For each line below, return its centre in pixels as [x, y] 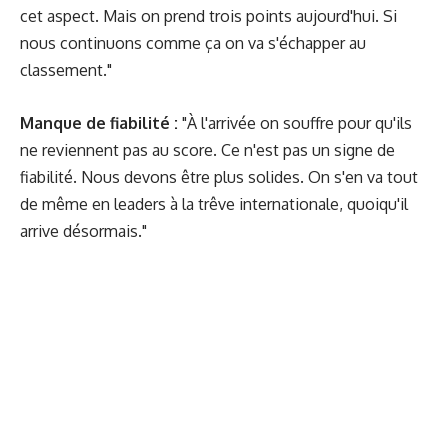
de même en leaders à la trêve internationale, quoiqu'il [214, 203]
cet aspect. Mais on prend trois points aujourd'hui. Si [208, 16]
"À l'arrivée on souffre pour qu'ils [295, 122]
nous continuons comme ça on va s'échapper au [193, 43]
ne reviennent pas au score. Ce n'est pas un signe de [207, 149]
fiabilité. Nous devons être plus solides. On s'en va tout [219, 176]
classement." [66, 70]
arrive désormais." [83, 230]
